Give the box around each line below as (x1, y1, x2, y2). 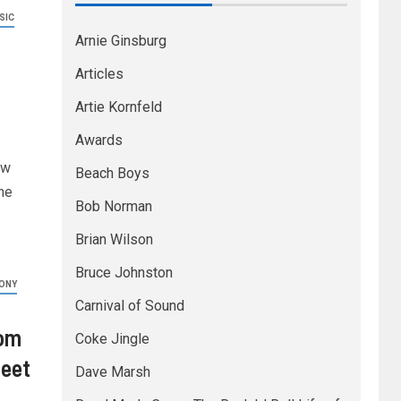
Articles (74, 65, 124, 82)
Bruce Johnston (74, 264, 173, 281)
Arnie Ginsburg (74, 32, 166, 49)
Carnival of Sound (74, 297, 184, 314)
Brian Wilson (74, 231, 153, 248)
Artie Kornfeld (74, 98, 162, 115)
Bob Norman (74, 198, 152, 215)
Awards (74, 132, 123, 149)
